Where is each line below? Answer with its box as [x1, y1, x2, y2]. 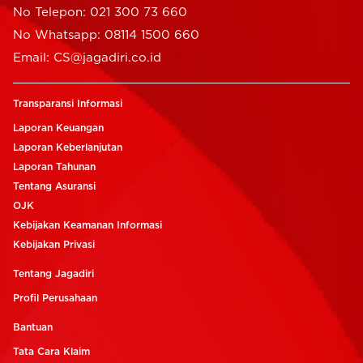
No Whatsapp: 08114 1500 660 [13, 29, 199, 42]
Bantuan [13, 322, 53, 333]
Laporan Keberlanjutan [13, 143, 122, 153]
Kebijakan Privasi [13, 240, 95, 250]
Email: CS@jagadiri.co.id [13, 52, 161, 65]
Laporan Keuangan [13, 123, 104, 134]
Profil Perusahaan [13, 293, 97, 304]
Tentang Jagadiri [13, 269, 94, 280]
